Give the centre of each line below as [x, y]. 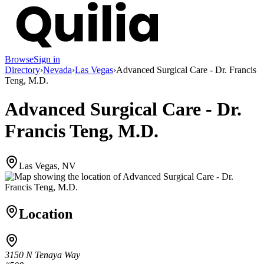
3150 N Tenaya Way [42, 255]
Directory [22, 70]
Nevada [57, 70]
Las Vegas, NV [47, 166]
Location [46, 214]
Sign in [47, 59]
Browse [19, 59]
